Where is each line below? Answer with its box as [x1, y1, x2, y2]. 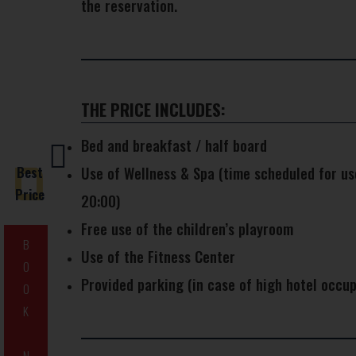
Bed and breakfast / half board [81, 134, 267, 156]
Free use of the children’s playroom [81, 218, 293, 239]
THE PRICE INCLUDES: [81, 97, 226, 122]
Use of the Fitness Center [81, 246, 235, 267]
